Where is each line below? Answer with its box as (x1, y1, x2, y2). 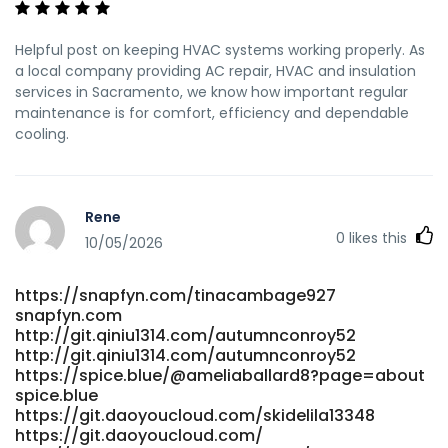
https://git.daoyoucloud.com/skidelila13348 (15, 403, 375, 427)
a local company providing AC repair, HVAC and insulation (15, 60, 416, 81)
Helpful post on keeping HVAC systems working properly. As (15, 39, 425, 60)
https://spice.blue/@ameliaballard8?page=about (15, 363, 425, 387)
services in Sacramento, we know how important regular (15, 81, 408, 102)
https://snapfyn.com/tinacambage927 (15, 283, 336, 307)
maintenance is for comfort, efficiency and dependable (15, 102, 409, 123)
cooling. (15, 123, 69, 144)
